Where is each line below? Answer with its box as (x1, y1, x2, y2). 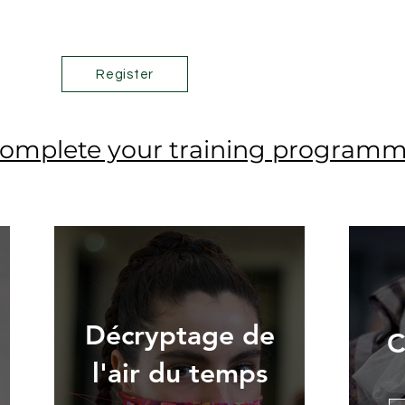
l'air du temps (91, 356, 268, 390)
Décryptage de (84, 318, 275, 352)
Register (96, 67, 154, 81)
